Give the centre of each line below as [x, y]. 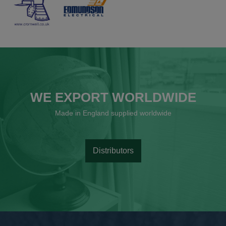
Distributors [113, 150]
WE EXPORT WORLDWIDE [113, 97]
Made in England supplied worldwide [113, 113]
